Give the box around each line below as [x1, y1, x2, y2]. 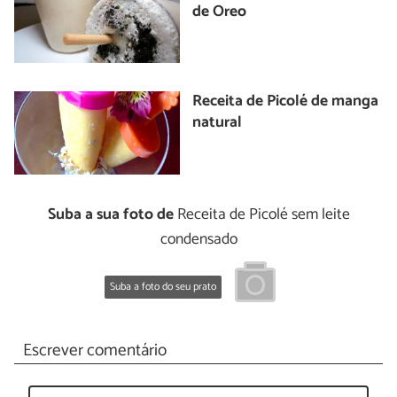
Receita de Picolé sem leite [173, 201, 350, 228]
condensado [160, 226, 237, 253]
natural [192, 110, 243, 136]
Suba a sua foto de [47, 201, 174, 228]
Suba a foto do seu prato [110, 278, 216, 296]
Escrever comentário [22, 336, 167, 364]
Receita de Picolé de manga [192, 89, 379, 115]
